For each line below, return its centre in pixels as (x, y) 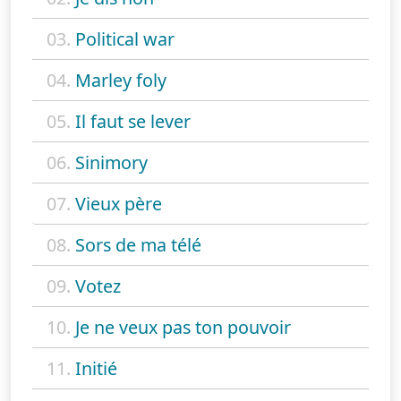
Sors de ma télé (138, 244)
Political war (125, 38)
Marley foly (121, 80)
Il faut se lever (133, 121)
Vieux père (119, 203)
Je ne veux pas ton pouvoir (183, 327)
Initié (96, 368)
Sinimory (111, 162)
